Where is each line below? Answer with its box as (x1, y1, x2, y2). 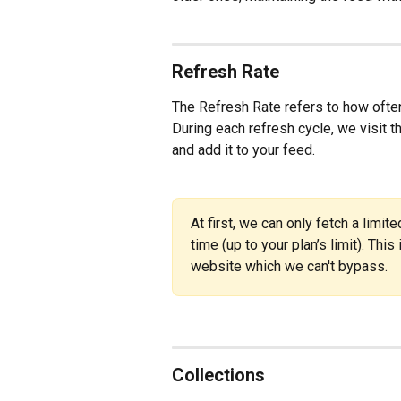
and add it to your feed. (172, 141, 315, 159)
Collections (172, 364, 265, 387)
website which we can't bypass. (191, 257, 388, 275)
